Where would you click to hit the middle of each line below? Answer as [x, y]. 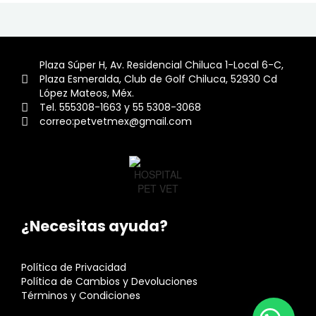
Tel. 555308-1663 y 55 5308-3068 [121, 108]
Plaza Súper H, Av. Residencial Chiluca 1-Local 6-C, [162, 65]
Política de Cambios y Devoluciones [109, 281]
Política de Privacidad [74, 267]
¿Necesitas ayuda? [95, 226]
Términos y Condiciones [81, 295]
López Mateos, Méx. [87, 93]
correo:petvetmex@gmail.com [116, 122]
